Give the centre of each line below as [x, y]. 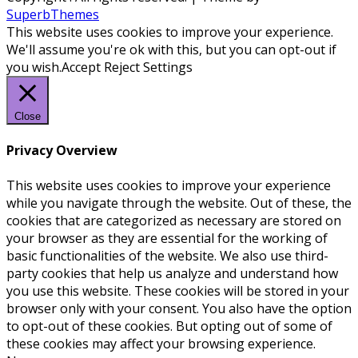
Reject [122, 67]
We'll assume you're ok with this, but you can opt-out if [171, 49]
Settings [168, 67]
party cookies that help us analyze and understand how [172, 273]
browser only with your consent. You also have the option [179, 308]
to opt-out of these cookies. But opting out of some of [169, 326]
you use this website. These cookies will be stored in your [178, 290]
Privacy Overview [62, 151]
